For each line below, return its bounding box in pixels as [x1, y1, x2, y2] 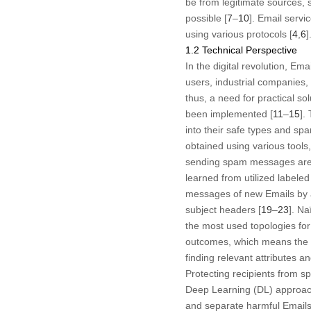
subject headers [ [185, 204, 261, 216]
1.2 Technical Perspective [185, 44, 297, 56]
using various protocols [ [185, 28, 292, 40]
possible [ [185, 12, 227, 24]
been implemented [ [185, 108, 273, 120]
